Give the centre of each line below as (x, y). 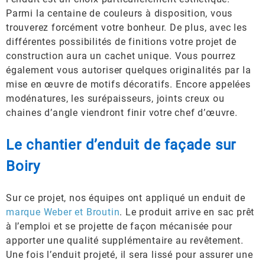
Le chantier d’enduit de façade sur (121, 145)
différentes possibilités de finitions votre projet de (121, 42)
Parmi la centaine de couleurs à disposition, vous (119, 13)
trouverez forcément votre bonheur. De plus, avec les (127, 28)
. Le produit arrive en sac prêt (187, 212)
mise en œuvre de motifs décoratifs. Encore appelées (128, 84)
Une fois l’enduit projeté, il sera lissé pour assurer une (130, 255)
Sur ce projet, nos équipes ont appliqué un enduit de (126, 198)
